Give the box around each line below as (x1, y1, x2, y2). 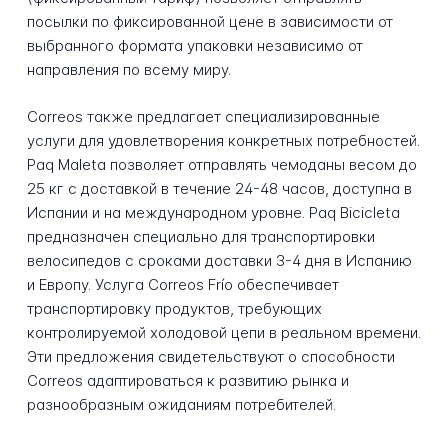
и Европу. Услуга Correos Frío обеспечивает (26, 274, 339, 294)
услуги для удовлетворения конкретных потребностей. (26, 130, 420, 150)
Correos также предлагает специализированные (26, 106, 380, 126)
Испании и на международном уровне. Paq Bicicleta (26, 202, 400, 222)
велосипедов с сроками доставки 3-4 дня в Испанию (26, 250, 412, 270)
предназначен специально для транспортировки (26, 226, 375, 246)
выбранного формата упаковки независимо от (26, 36, 363, 56)
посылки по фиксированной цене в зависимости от (26, 12, 393, 32)
